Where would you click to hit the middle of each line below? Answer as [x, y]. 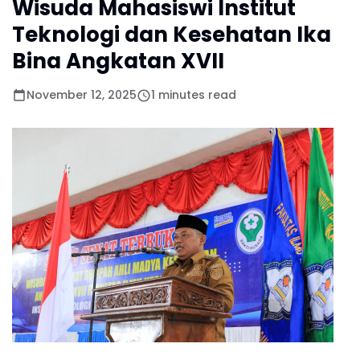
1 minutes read [194, 95]
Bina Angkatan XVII [118, 61]
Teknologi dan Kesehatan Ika [172, 35]
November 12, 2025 [82, 95]
